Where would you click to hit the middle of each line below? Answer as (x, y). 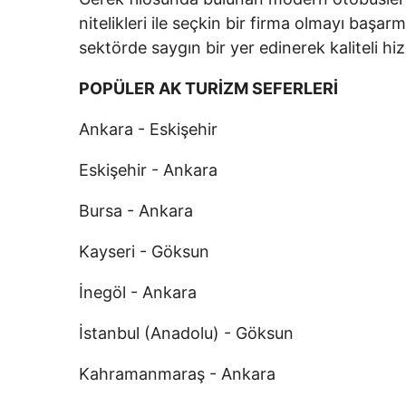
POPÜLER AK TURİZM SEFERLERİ (208, 88)
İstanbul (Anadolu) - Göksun (186, 333)
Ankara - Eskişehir (148, 129)
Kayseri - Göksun (144, 251)
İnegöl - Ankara (138, 292)
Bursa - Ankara (136, 211)
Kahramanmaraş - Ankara (177, 374)
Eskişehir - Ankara (148, 170)
